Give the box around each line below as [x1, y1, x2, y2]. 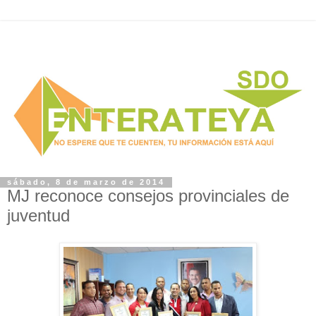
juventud [7, 206, 70, 226]
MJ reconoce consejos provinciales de [7, 186, 289, 206]
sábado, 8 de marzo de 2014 [7, 178, 165, 187]
